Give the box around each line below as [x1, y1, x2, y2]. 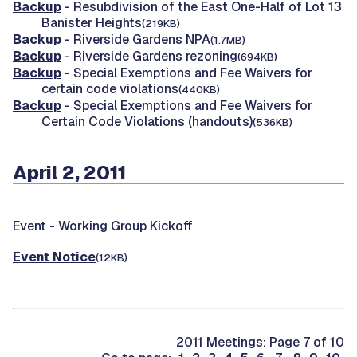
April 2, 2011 [13, 159, 127, 185]
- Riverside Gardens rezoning [61, 47, 237, 65]
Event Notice [13, 249, 96, 265]
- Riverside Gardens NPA [61, 30, 210, 48]
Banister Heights [41, 14, 142, 31]
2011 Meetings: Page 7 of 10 [176, 334, 344, 351]
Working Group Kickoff [58, 217, 193, 234]
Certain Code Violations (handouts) [41, 112, 253, 130]
